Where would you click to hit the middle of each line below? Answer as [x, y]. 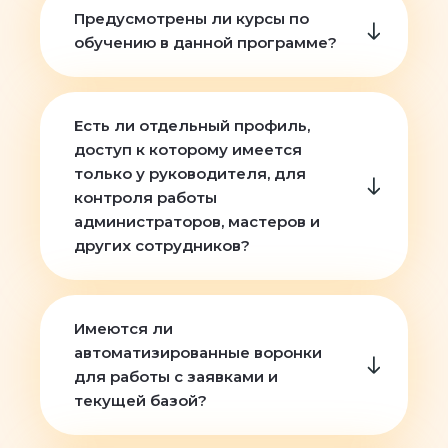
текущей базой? [140, 401]
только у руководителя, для [190, 174]
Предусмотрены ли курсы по [191, 19]
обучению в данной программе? [205, 43]
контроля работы [145, 198]
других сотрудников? [162, 246]
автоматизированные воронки [198, 353]
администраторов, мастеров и [197, 222]
